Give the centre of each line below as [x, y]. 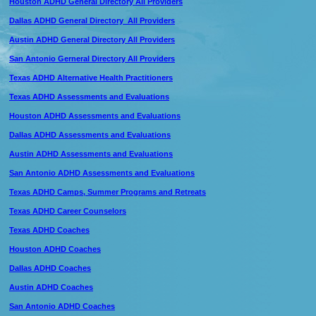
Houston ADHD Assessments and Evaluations [95, 116]
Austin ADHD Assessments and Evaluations [91, 154]
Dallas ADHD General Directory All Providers [92, 20]
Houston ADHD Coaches [55, 249]
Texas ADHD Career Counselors [68, 211]
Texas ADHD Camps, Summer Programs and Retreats [108, 192]
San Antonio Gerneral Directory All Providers [92, 59]
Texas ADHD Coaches [49, 230]
